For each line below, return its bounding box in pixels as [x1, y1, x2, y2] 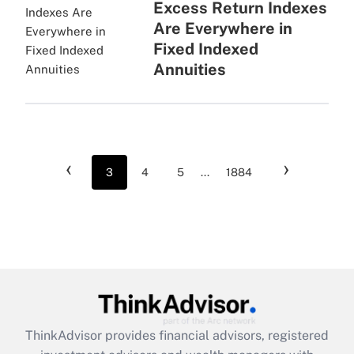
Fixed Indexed [153, 40, 258, 58]
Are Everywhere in [153, 19, 292, 38]
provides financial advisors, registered [105, 327, 329, 343]
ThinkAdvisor [25, 327, 105, 343]
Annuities [153, 60, 226, 79]
